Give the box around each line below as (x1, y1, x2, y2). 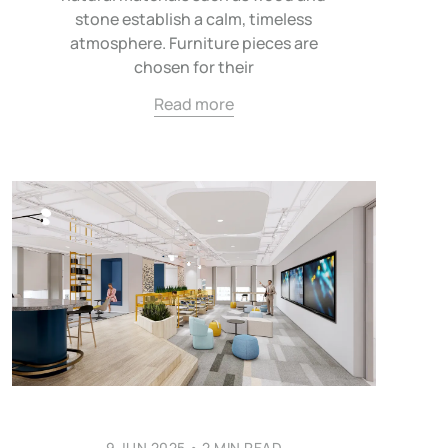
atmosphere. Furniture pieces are (69, 31, 318, 54)
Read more (153, 92, 234, 115)
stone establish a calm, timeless (75, 7, 313, 30)
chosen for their (133, 55, 254, 78)
